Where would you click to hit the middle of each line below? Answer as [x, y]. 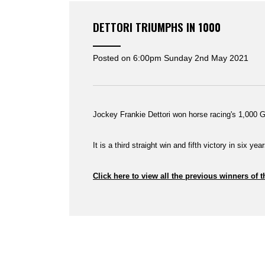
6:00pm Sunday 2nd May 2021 [191, 58]
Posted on [113, 58]
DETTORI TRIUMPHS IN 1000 [157, 27]
